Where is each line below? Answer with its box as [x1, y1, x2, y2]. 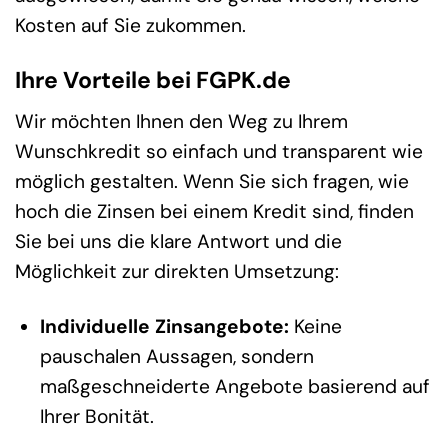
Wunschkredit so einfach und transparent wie [15, 138, 423, 164]
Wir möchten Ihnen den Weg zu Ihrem [15, 108, 348, 134]
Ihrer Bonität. [39, 403, 154, 429]
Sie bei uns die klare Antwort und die [15, 228, 342, 254]
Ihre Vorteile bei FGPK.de [15, 65, 291, 96]
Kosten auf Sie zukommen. [15, 13, 246, 39]
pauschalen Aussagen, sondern [39, 343, 314, 369]
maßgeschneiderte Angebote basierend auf [39, 373, 430, 399]
